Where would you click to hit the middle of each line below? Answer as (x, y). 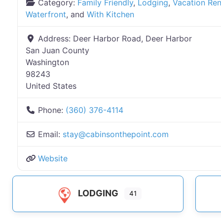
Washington (47, 62)
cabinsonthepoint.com (127, 134)
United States (51, 86)
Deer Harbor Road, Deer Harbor (132, 39)
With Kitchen (110, 15)
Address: (55, 39)
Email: (50, 134)
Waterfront (46, 15)
